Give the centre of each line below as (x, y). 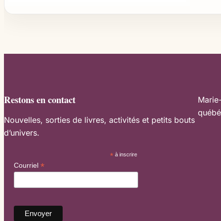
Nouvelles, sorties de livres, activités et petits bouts (99, 120)
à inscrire (125, 154)
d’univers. (22, 132)
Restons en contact (40, 100)
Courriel (27, 165)
